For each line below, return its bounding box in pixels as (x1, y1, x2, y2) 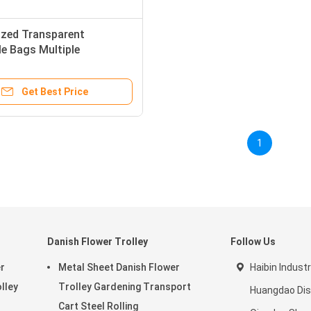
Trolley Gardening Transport (58, 281, 191, 292)
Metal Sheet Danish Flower (58, 262, 180, 273)
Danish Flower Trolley (47, 236, 148, 247)
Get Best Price (22, 86, 88, 97)
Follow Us (230, 236, 276, 247)
